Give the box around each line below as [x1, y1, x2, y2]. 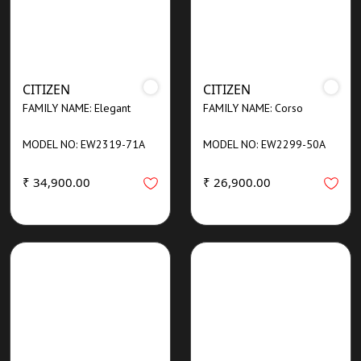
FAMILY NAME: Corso [203, 100, 303, 115]
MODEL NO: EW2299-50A [203, 136, 326, 151]
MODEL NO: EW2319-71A [23, 136, 145, 151]
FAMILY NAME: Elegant [23, 100, 131, 115]
